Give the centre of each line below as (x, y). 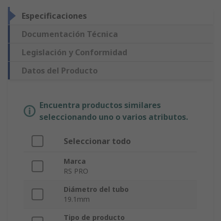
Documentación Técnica (70, 34)
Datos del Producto (60, 71)
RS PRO (76, 171)
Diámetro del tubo (96, 189)
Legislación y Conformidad (74, 53)
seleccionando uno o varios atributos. (114, 117)
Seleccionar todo (97, 141)
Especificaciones (54, 16)
